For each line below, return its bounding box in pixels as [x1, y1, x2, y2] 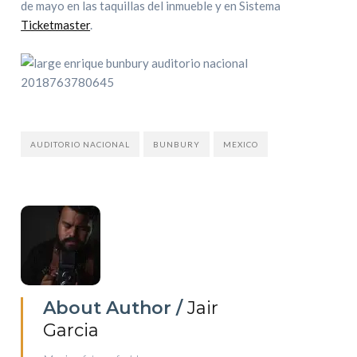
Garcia [43, 320, 100, 341]
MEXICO [223, 139, 259, 149]
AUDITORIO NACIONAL [30, 139, 131, 149]
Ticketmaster [21, 18, 91, 32]
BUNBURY [153, 139, 201, 149]
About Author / [43, 297, 188, 319]
